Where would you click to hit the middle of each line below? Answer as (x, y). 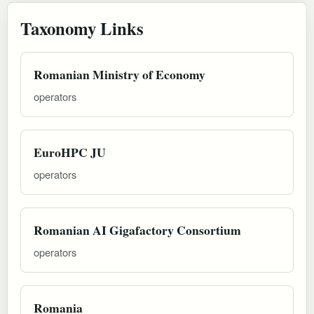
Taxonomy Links (82, 28)
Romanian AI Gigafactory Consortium (137, 230)
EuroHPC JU (70, 152)
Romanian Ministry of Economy (120, 74)
